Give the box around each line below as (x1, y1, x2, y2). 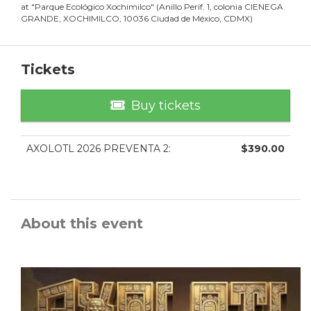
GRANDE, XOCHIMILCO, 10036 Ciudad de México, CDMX (21, 13, 250, 24)
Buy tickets (131, 98, 201, 114)
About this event (21, 215, 143, 233)
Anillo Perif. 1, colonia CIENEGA (159, 1, 283, 12)
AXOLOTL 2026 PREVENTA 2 (26, 142, 169, 155)
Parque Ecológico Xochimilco (35, 1, 151, 12)
